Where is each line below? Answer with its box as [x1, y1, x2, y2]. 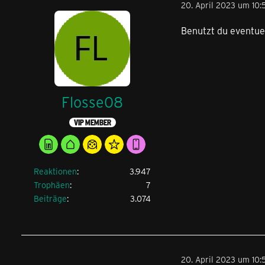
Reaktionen [34, 165, 77, 177]
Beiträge [34, 192, 67, 204]
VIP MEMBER [73, 117, 111, 127]
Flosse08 [62, 92, 123, 112]
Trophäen [34, 179, 70, 190]
